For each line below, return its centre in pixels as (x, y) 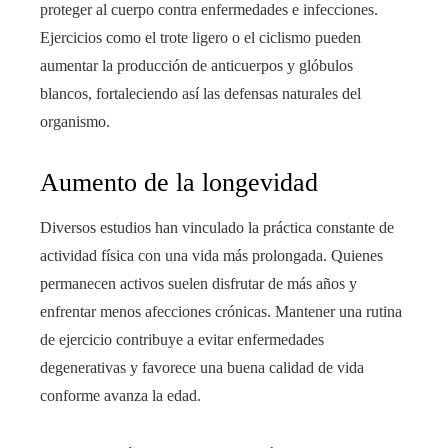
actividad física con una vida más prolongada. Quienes (211, 256)
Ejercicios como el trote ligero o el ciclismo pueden (200, 38)
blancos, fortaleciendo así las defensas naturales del (200, 94)
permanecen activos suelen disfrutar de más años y (198, 284)
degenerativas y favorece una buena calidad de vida (202, 368)
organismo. (75, 122)
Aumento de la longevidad (179, 183)
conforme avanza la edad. (120, 396)
